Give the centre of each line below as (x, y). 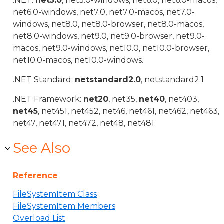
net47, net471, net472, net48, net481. (84, 123)
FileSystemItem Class (55, 194)
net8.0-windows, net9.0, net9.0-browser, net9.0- (109, 36)
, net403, (182, 99)
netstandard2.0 (108, 80)
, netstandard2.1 (172, 80)
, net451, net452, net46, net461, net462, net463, (129, 111)
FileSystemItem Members (64, 206)
